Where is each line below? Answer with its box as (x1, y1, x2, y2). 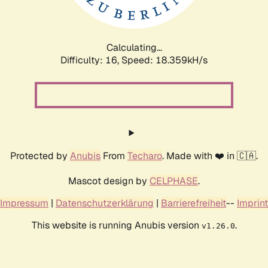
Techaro (127, 149, 162, 162)
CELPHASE (150, 174, 198, 187)
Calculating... (106, 41, 162, 54)
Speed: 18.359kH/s (121, 53, 208, 66)
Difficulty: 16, (60, 53, 121, 66)
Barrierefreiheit (161, 196, 226, 209)
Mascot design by (68, 174, 150, 187)
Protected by (10, 149, 70, 162)
